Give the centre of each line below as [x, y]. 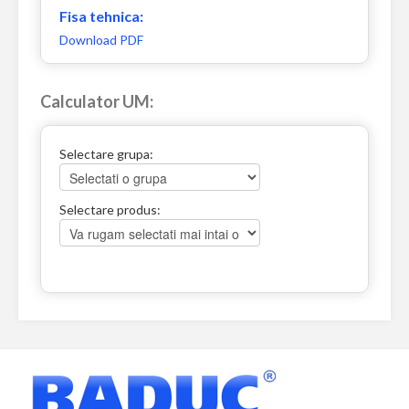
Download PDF [101, 40]
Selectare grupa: [106, 154]
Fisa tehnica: [101, 16]
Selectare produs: [110, 210]
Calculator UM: [97, 101]
